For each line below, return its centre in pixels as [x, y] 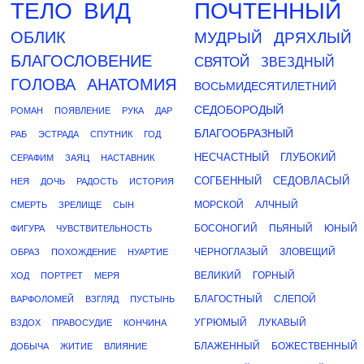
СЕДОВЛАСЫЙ [311, 181]
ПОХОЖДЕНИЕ [84, 252]
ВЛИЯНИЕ [126, 346]
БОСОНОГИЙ [226, 228]
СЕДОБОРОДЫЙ [239, 110]
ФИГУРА [28, 228]
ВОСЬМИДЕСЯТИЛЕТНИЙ [265, 86]
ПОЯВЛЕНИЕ [82, 110]
